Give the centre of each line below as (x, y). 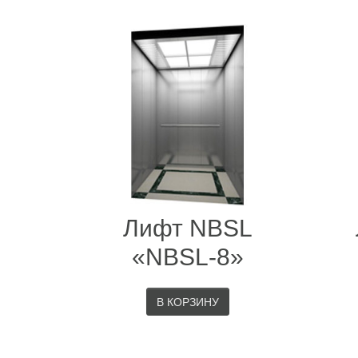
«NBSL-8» (187, 257)
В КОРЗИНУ (187, 302)
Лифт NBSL (187, 228)
